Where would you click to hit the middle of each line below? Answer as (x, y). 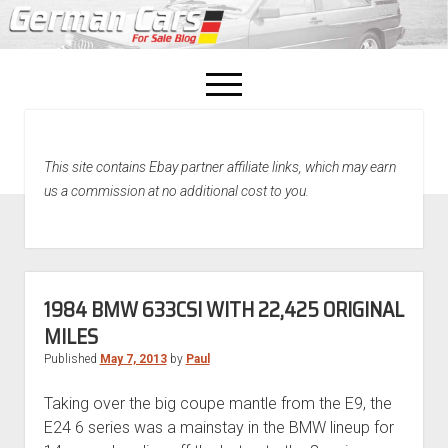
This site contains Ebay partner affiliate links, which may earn (219, 167)
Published (71, 359)
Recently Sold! (224, 254)
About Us (224, 222)
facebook (265, 134)
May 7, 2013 (133, 359)
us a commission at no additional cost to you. (176, 191)
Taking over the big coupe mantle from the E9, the (217, 404)
